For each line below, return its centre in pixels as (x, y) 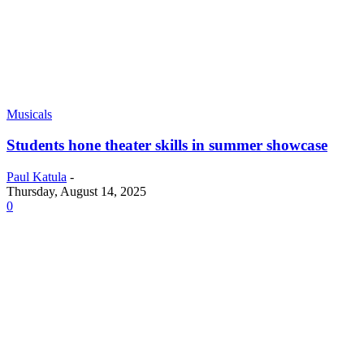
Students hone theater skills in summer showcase (167, 145)
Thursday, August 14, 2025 (76, 192)
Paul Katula (37, 177)
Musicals (29, 114)
